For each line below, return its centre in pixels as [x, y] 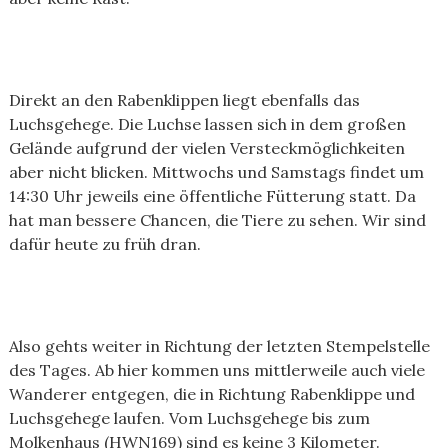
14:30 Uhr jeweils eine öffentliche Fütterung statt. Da [212, 196]
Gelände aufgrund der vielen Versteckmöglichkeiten [206, 148]
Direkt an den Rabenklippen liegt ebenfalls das [184, 100]
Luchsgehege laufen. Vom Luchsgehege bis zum [189, 418]
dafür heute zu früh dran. [104, 244]
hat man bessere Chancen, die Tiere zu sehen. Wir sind [217, 220]
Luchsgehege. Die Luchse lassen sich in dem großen [207, 124]
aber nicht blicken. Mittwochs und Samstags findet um [216, 172]
